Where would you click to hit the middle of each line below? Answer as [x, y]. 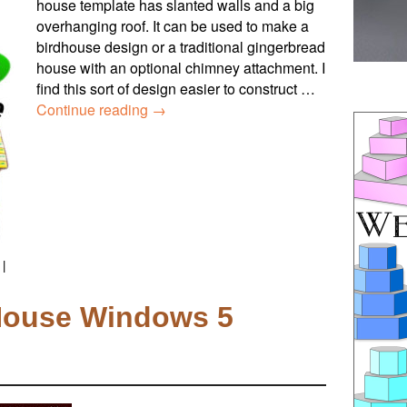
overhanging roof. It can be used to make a [173, 26]
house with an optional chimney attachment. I [181, 68]
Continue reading [94, 110]
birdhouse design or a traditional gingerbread [181, 47]
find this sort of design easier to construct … [176, 89]
